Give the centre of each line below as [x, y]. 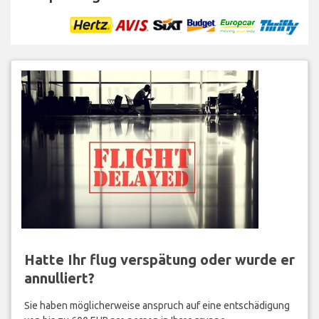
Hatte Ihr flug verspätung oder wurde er [159, 260]
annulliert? [59, 278]
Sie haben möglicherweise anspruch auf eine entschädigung [157, 306]
